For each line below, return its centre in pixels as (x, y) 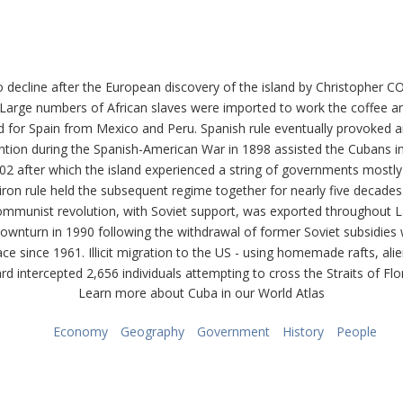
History (303, 331)
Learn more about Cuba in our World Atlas (201, 293)
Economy (81, 331)
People (357, 331)
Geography (152, 331)
